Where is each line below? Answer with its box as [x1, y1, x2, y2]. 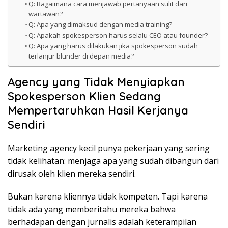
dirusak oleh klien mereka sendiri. [8, 168, 136, 180]
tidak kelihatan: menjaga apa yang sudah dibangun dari [8, 155, 219, 167]
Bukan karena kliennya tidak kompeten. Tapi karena [8, 191, 208, 203]
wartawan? [28, 9, 63, 19]
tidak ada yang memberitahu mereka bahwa [8, 204, 176, 215]
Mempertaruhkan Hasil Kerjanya [8, 103, 188, 118]
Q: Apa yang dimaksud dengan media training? [28, 20, 173, 30]
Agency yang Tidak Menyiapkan [8, 75, 185, 90]
